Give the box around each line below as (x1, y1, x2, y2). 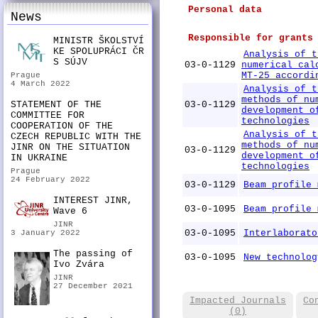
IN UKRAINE (11, 153, 67, 163)
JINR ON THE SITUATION (11, 142, 130, 153)
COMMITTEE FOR (11, 110, 84, 121)
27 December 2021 (53, 282, 133, 290)
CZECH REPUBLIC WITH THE (11, 131, 141, 142)
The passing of (53, 248, 133, 259)
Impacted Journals (190, 295, 286, 306)
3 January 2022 (11, 229, 80, 237)
